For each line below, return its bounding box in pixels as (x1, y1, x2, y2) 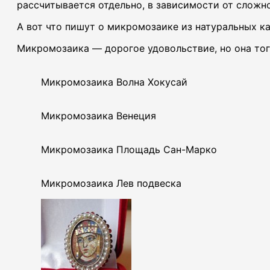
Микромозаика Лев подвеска (41, 177, 181, 189)
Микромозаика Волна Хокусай (41, 75, 187, 88)
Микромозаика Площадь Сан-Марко (41, 143, 217, 155)
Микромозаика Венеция (41, 109, 156, 122)
